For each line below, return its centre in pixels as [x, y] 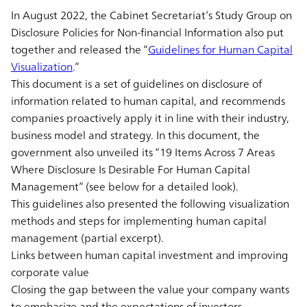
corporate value [50, 272]
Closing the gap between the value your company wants [150, 289]
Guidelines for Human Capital [220, 49]
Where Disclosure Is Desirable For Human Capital [131, 169]
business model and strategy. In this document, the [135, 135]
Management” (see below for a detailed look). [125, 186]
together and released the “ [79, 49]
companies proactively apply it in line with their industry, [150, 118]
